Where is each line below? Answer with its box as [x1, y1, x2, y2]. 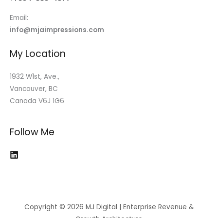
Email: [10, 13, 28, 22]
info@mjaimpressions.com [10, 25, 104, 35]
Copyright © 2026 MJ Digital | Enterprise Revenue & [24, 202, 194, 212]
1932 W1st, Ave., [10, 72, 59, 81]
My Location [10, 47, 66, 61]
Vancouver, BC [10, 84, 58, 93]
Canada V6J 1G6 [10, 96, 64, 106]
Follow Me [10, 125, 54, 139]
